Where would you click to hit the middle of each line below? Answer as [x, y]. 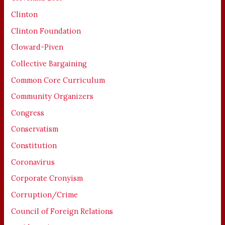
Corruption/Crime [45, 195]
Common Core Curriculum [58, 80]
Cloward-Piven [37, 47]
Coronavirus [33, 162]
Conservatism [35, 129]
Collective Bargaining [49, 63]
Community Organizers [52, 96]
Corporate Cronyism [47, 178]
